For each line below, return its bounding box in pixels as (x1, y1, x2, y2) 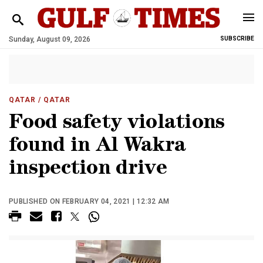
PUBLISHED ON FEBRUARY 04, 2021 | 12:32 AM (9, 197, 170, 205)
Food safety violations (9, 114, 225, 134)
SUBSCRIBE (220, 35, 254, 42)
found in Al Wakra (9, 137, 186, 157)
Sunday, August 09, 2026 (9, 35, 90, 43)
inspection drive (9, 160, 167, 180)
